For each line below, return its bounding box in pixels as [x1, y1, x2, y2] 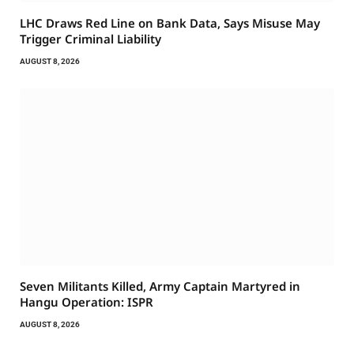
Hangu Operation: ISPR [20, 293, 153, 310]
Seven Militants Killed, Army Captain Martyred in [20, 277, 300, 294]
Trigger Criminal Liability [20, 31, 161, 47]
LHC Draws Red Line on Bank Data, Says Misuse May [20, 15, 320, 32]
